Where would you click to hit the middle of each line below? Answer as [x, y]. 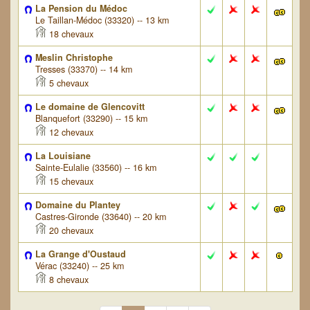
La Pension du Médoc [81, 8]
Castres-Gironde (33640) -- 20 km [100, 217]
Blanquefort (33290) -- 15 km [91, 118]
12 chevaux [70, 132]
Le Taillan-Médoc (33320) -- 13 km [102, 20]
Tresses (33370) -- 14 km [83, 69]
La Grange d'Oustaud [80, 254]
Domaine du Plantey [77, 205]
